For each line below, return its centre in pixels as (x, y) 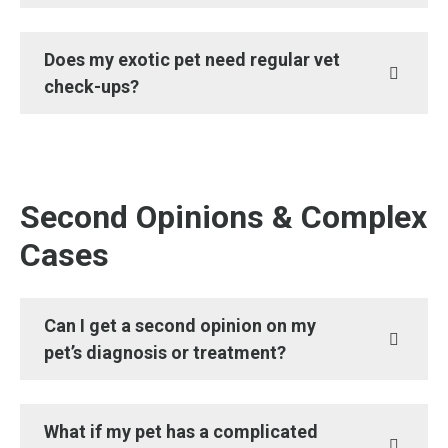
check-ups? (91, 86)
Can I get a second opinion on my (180, 325)
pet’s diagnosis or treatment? (165, 352)
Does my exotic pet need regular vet (192, 59)
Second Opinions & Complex (223, 217)
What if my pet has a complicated (181, 431)
